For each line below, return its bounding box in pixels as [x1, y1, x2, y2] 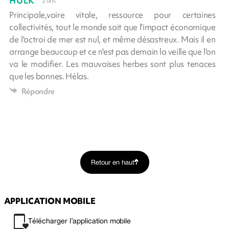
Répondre [21, 86, 55, 97]
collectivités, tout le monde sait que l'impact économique [9, 21, 216, 33]
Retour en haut [90, 159, 134, 166]
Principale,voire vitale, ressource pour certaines [9, 9, 216, 20]
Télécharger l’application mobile [28, 218, 131, 225]
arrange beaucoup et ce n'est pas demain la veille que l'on [9, 45, 216, 57]
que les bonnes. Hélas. [9, 70, 89, 82]
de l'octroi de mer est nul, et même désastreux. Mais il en [9, 33, 216, 45]
